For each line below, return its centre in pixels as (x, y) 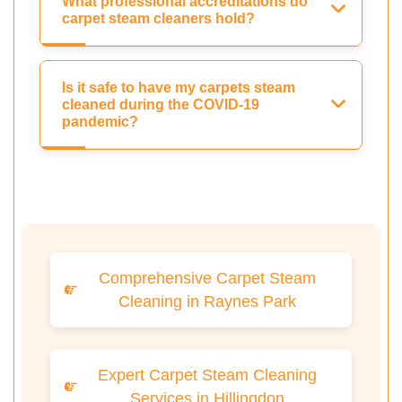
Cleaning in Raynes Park (207, 302)
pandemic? (100, 122)
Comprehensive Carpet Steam (207, 279)
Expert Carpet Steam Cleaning (207, 376)
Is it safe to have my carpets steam (179, 88)
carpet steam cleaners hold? (158, 19)
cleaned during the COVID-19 (161, 105)
